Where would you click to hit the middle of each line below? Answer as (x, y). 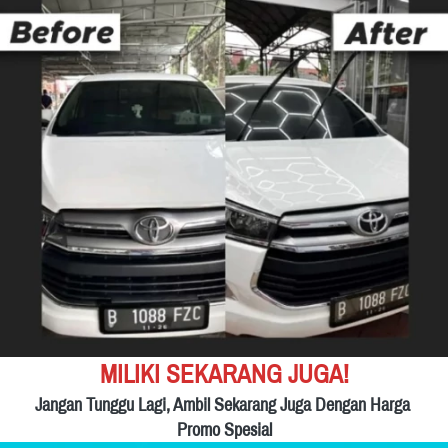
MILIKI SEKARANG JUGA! (224, 373)
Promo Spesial (224, 429)
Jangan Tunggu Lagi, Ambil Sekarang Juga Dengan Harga (222, 404)
